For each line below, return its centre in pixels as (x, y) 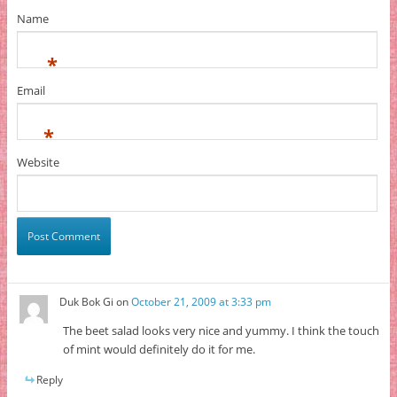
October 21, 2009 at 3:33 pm (202, 301)
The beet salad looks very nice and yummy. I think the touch (222, 330)
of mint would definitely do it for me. (160, 349)
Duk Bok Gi (87, 301)
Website (38, 163)
